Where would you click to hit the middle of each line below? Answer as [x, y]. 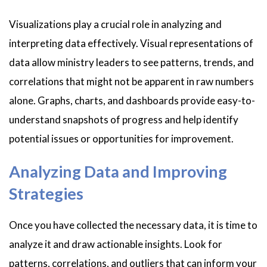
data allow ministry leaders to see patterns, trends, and [131, 62]
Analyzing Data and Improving [118, 171]
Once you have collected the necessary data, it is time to [133, 225]
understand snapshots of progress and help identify [124, 119]
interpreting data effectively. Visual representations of [131, 43]
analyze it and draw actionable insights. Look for [116, 244]
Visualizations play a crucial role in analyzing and [115, 24]
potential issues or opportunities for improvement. [122, 138]
